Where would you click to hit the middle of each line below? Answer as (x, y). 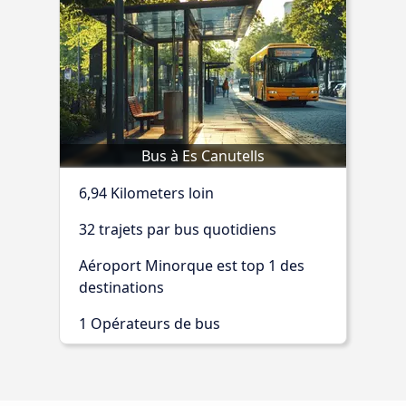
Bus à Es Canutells (203, 155)
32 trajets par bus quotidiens (178, 229)
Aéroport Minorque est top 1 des (192, 265)
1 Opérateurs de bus (150, 323)
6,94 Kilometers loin (146, 193)
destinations (121, 287)
